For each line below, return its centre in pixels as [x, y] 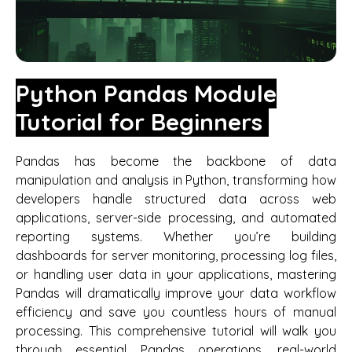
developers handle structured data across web [176, 198]
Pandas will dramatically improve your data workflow [176, 293]
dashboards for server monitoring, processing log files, [176, 255]
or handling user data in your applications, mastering [176, 274]
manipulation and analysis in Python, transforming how [176, 180]
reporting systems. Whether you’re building [176, 236]
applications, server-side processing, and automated [176, 217]
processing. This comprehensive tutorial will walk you [176, 330]
